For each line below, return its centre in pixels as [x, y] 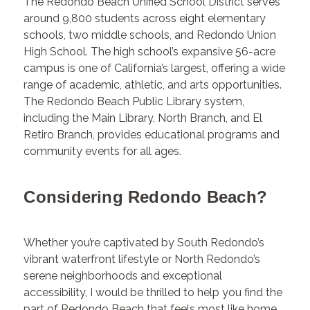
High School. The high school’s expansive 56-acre [150, 51]
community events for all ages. [103, 151]
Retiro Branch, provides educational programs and [152, 134]
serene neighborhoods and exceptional [123, 275]
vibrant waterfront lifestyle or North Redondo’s [142, 259]
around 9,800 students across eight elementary [145, 18]
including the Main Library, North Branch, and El [143, 118]
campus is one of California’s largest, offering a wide [155, 68]
